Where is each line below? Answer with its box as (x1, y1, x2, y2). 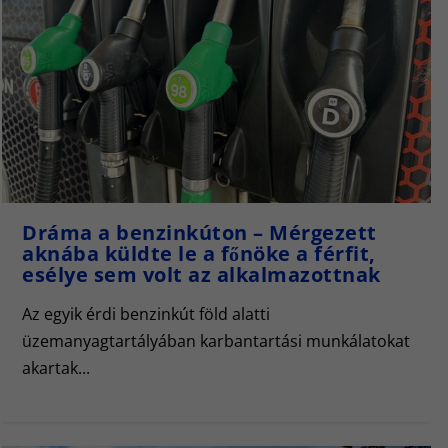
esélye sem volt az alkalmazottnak (22, 261, 381, 288)
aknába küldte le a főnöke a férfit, (22, 240, 376, 267)
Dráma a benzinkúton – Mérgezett (22, 219, 377, 246)
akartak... (22, 357, 90, 379)
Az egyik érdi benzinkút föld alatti (22, 303, 270, 325)
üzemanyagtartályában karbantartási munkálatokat (22, 330, 410, 352)
